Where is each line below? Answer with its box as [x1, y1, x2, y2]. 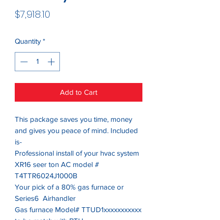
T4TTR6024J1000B [15, 171, 77, 180]
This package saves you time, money [15, 114, 132, 123]
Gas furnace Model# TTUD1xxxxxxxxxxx [15, 205, 141, 214]
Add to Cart [60, 87, 97, 96]
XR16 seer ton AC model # [15, 160, 99, 168]
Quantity [15, 37, 41, 45]
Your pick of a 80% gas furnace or [15, 182, 124, 191]
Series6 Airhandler [15, 193, 78, 202]
